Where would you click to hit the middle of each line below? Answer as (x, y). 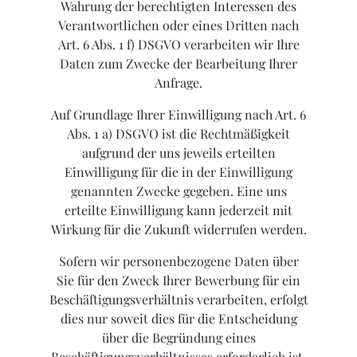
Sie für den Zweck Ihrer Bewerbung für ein (178, 280)
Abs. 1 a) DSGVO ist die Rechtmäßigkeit (178, 134)
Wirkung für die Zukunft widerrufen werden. (178, 229)
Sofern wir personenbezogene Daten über (178, 261)
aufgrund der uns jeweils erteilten (178, 153)
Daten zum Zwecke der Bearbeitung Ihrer (178, 64)
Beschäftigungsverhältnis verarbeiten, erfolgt (178, 300)
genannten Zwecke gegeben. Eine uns (178, 191)
